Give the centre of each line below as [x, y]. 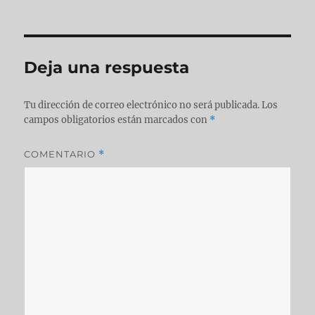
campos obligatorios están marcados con [117, 120]
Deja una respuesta [107, 68]
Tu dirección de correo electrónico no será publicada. [142, 105]
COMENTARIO [62, 154]
